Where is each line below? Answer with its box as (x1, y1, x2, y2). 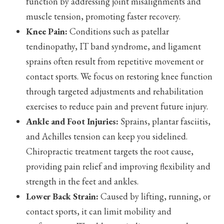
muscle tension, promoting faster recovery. (26, 10, 181, 22)
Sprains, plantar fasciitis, (118, 115, 211, 127)
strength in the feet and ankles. (26, 175, 139, 187)
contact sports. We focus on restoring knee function (26, 70, 213, 82)
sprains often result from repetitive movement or (26, 55, 204, 67)
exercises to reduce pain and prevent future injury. (26, 100, 208, 112)
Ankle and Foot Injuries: (26, 115, 119, 127)
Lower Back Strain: (26, 190, 99, 202)
